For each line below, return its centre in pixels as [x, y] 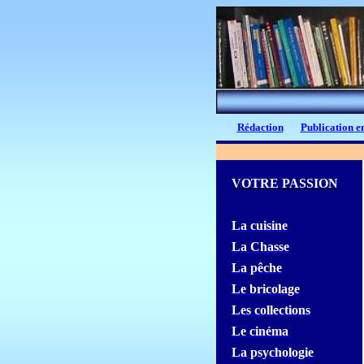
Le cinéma [260, 331]
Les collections [271, 310]
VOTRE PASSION [284, 183]
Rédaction [260, 127]
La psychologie [272, 352]
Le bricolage [265, 289]
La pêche [256, 268]
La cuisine [259, 225]
